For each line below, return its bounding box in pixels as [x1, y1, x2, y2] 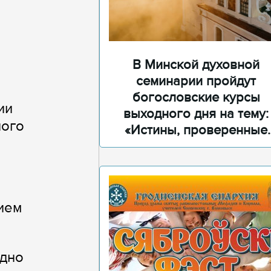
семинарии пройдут [136, 73, 256, 90]
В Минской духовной [132, 57, 260, 73]
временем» [162, 139, 230, 155]
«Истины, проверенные [125, 122, 267, 139]
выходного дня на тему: [123, 106, 269, 122]
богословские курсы [132, 90, 260, 106]
